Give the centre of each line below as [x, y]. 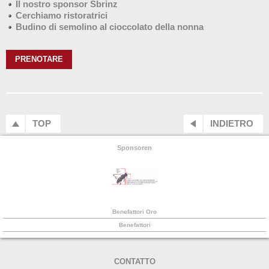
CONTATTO [134, 261]
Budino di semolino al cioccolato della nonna [110, 26]
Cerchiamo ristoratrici [62, 15]
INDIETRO [232, 123]
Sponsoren [134, 147]
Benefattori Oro [134, 211]
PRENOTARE [39, 59]
